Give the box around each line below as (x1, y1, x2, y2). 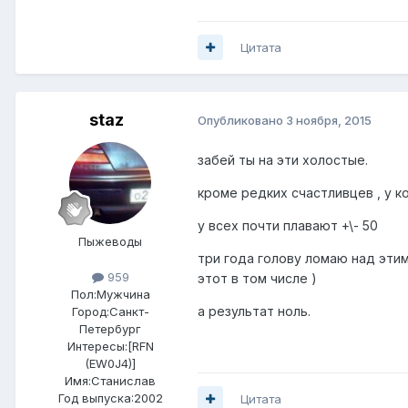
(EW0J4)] (85, 355, 136, 371)
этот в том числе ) (198, 270, 317, 286)
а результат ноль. (198, 302, 311, 319)
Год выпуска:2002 (57, 390, 163, 405)
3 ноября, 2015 (286, 113, 372, 128)
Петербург (79, 321, 141, 336)
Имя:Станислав (65, 372, 156, 388)
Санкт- (108, 303, 149, 319)
